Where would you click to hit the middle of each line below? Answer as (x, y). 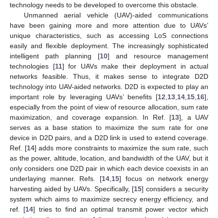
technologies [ (32, 66)
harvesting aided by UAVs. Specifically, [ (72, 189)
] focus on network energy (164, 178)
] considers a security (175, 189)
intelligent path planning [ (55, 56)
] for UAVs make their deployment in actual (135, 66)
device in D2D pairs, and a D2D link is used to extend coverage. (109, 137)
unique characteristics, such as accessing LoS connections (109, 35)
